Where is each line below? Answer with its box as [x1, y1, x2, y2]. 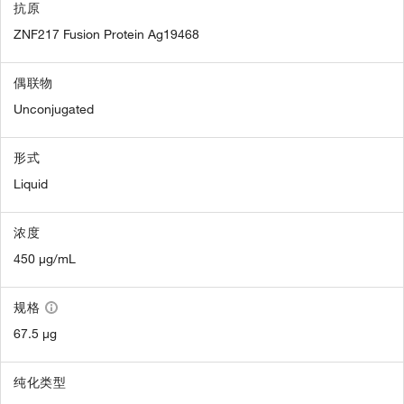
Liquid [14, 176, 48, 192]
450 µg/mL [14, 251, 76, 267]
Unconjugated [14, 101, 94, 117]
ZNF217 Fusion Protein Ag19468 [14, 26, 199, 42]
